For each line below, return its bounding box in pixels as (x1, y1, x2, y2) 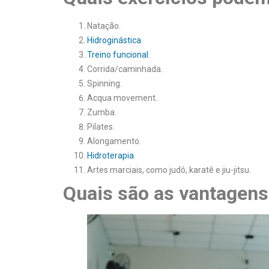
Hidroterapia (87, 150, 134, 160)
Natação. (87, 20, 121, 31)
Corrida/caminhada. (87, 64, 163, 74)
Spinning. (87, 78, 122, 88)
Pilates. (87, 121, 115, 131)
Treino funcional (87, 49, 148, 59)
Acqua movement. (87, 92, 157, 103)
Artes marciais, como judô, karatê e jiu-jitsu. (87, 165, 251, 175)
